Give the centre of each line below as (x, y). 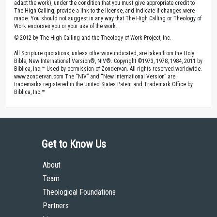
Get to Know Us (74, 144)
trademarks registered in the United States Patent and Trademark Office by (103, 84)
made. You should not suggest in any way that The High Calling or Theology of (108, 18)
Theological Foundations (79, 192)
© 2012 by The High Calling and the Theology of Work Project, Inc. (93, 38)
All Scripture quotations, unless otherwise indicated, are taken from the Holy (104, 53)
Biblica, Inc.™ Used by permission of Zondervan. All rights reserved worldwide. (108, 69)
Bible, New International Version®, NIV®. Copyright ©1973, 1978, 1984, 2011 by (108, 61)
